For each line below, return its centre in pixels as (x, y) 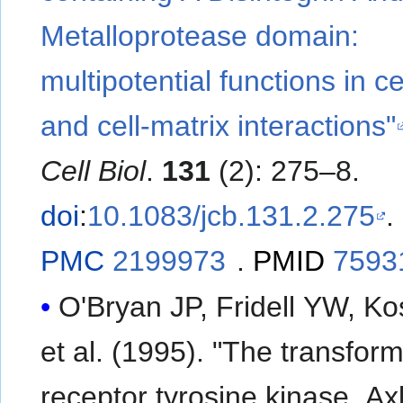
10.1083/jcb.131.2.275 (232, 216)
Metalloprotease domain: (200, 36)
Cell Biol (94, 171)
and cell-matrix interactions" (219, 126)
